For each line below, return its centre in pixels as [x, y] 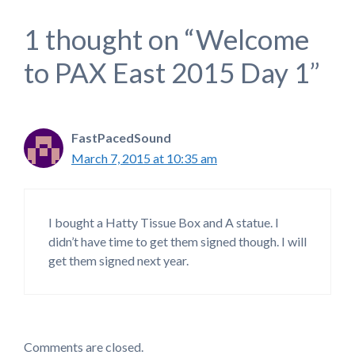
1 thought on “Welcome [166, 38]
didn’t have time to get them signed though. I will [177, 241]
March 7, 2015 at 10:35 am [144, 158]
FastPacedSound [121, 137]
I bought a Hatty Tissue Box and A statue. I [164, 222]
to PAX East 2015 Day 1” [172, 72]
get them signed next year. [118, 260]
